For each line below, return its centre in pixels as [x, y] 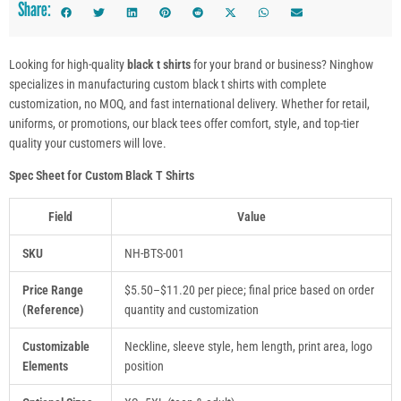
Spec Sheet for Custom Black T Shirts [102, 175]
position [144, 366]
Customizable [56, 346]
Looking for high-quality [68, 64]
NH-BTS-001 [154, 253]
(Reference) [53, 309]
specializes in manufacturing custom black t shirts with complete [168, 84]
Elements [45, 366]
